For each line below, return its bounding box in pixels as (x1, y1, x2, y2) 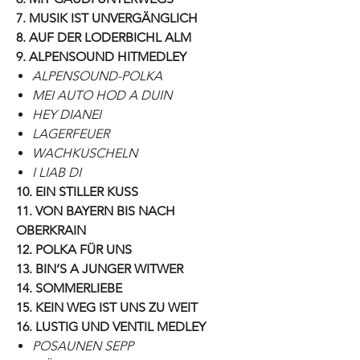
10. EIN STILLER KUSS (16, 183, 138, 199)
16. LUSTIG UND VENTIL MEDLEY (16, 318, 206, 334)
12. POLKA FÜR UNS (16, 241, 132, 257)
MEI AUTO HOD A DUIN (32, 87, 172, 103)
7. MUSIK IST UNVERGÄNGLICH (16, 10, 198, 26)
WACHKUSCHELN (32, 145, 137, 161)
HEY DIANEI (32, 106, 101, 122)
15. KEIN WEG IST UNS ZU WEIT (16, 299, 198, 315)
